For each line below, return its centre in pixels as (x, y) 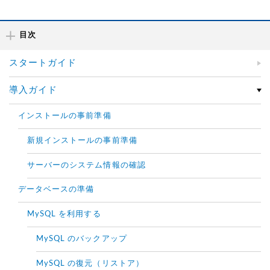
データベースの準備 (56, 190)
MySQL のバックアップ (82, 239)
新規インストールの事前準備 (82, 141)
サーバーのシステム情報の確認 (86, 166)
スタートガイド (43, 63)
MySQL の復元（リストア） (90, 264)
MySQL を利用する (64, 215)
